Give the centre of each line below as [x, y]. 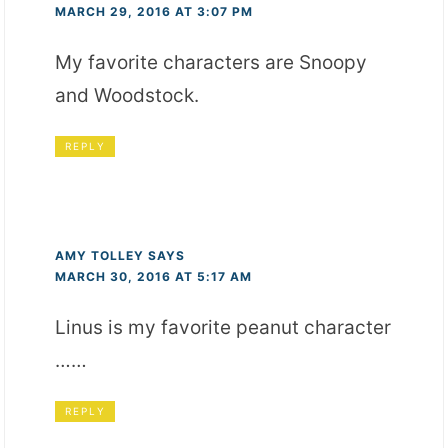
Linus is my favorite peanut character [223, 328]
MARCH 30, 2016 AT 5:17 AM [154, 277]
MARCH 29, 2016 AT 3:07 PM [154, 12]
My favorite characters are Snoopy [211, 63]
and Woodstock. [127, 96]
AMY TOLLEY [100, 256]
